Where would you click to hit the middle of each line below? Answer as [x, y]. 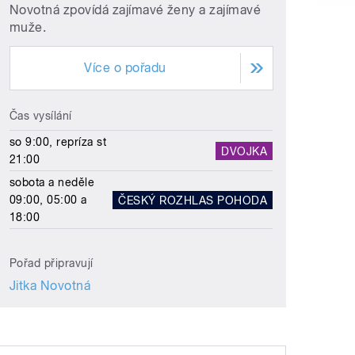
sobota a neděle [52, 183]
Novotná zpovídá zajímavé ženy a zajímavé [136, 10]
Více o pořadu [125, 68]
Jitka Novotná [50, 286]
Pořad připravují [52, 263]
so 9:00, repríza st [58, 142]
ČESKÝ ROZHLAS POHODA [193, 200]
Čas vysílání [41, 116]
